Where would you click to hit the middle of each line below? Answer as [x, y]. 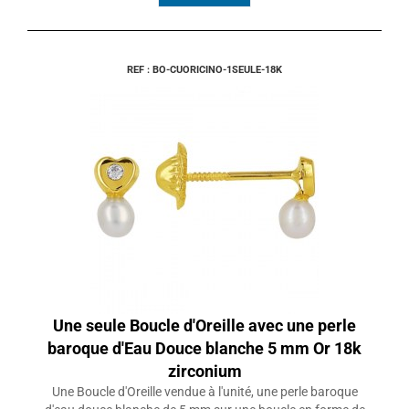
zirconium [204, 372]
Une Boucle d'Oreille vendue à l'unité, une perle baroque [204, 392]
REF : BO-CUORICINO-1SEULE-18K [204, 70]
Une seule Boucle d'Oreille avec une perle [204, 326]
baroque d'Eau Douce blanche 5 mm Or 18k [204, 349]
